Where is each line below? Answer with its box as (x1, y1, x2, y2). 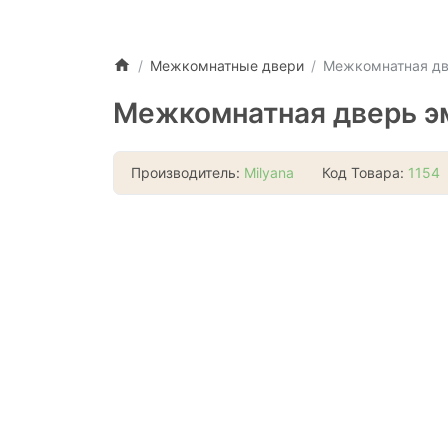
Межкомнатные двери (149, 56, 304, 74)
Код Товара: (322, 164, 408, 182)
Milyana (244, 164, 294, 182)
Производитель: (131, 164, 244, 182)
